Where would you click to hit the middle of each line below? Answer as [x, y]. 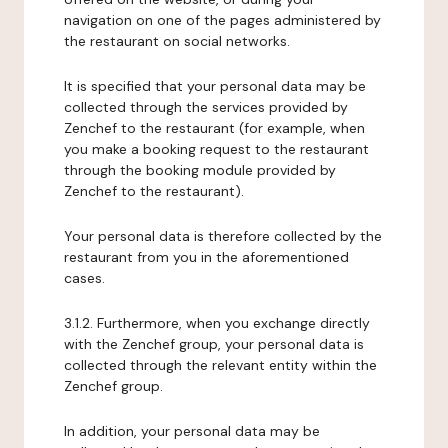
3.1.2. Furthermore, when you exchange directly [217, 323]
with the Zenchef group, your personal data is [214, 344]
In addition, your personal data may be [192, 431]
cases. [84, 278]
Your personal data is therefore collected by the [223, 236]
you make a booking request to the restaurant [216, 149]
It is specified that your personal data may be [215, 86]
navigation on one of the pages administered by [222, 20]
